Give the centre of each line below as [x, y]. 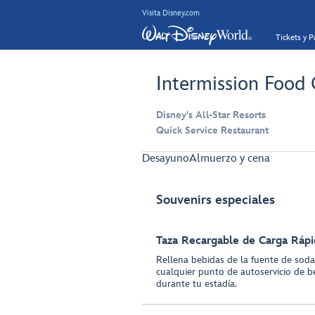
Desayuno [166, 159]
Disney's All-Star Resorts [211, 115]
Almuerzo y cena [230, 159]
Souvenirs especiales [216, 200]
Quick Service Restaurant [212, 130]
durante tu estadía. [197, 284]
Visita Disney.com [171, 13]
